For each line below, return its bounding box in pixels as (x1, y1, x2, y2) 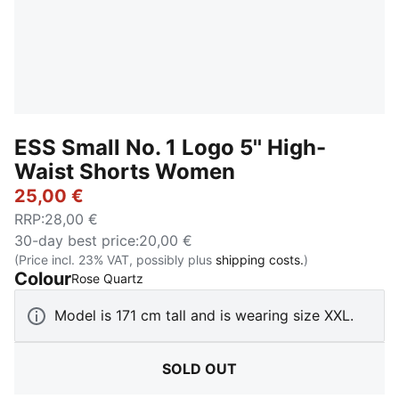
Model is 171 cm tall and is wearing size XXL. (54, 306, 354, 324)
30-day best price (14, 232, 135, 249)
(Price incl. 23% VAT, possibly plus (14, 252, 216, 267)
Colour (14, 268, 71, 289)
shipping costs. (216, 252, 304, 267)
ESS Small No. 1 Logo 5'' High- (14, 134, 326, 160)
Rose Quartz (71, 271, 143, 286)
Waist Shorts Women (14, 159, 235, 184)
